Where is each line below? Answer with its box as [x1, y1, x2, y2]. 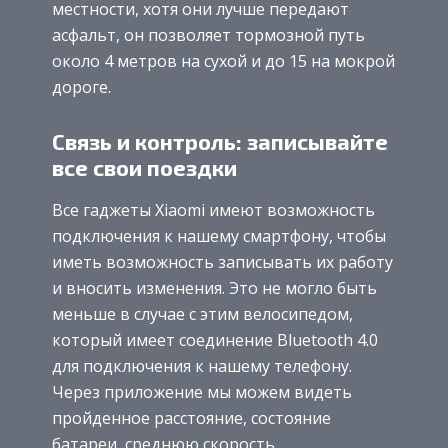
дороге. [52, 75, 111, 98]
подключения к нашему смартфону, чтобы [52, 225, 386, 248]
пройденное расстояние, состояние [52, 407, 331, 430]
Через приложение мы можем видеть [52, 381, 352, 404]
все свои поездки [52, 154, 237, 181]
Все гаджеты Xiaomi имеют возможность [52, 199, 375, 222]
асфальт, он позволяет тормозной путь [52, 23, 365, 46]
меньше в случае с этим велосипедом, [52, 303, 353, 326]
